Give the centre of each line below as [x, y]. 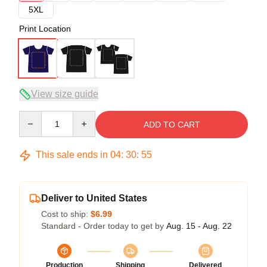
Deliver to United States [94, 198]
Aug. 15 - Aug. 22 [199, 226]
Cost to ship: [66, 214]
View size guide [65, 94]
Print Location [45, 29]
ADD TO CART [172, 125]
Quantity [34, 117]
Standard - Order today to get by [104, 226]
